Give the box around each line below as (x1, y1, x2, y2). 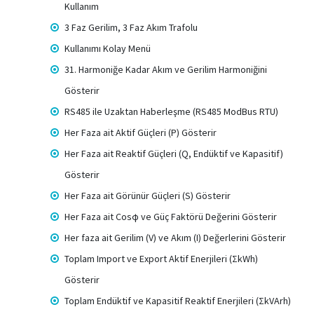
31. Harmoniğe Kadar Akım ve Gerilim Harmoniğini (64, 63, 267, 76)
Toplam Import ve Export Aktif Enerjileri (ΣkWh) (64, 252, 258, 265)
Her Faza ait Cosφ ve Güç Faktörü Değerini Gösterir (64, 210, 277, 223)
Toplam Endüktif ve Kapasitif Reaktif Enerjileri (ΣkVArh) (64, 294, 291, 307)
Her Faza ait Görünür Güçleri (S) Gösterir (64, 189, 231, 202)
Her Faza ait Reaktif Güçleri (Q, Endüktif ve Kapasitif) (64, 147, 283, 160)
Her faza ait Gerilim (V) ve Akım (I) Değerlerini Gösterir (64, 231, 286, 244)
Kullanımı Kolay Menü (64, 42, 151, 55)
